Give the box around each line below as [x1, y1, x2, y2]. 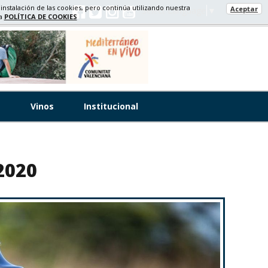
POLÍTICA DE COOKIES [4, 12, 77, 21]
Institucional [84, 100, 138, 112]
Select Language [142, 5, 206, 17]
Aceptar [230, 4, 258, 13]
